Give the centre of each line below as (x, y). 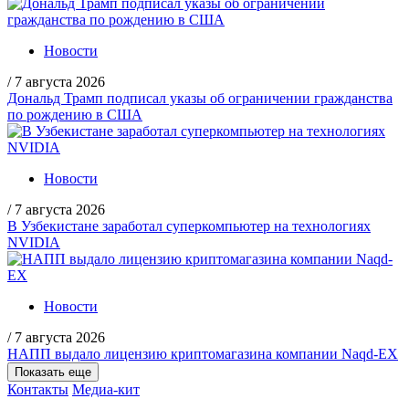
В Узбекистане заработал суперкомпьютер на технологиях (189, 226)
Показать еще (53, 372)
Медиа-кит (106, 390)
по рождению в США (75, 115)
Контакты (38, 390)
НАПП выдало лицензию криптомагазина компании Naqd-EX (203, 354)
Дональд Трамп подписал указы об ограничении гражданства (200, 99)
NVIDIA (34, 243)
